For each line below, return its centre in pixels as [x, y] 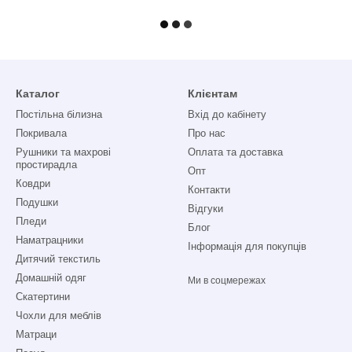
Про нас [207, 133]
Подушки [37, 202]
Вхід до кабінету [227, 114]
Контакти [209, 190]
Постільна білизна [59, 114]
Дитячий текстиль [58, 259]
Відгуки [205, 209]
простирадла [46, 165]
